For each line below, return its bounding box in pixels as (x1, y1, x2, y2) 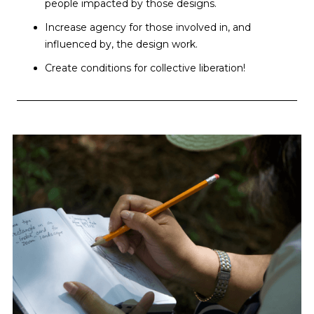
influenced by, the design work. (45, 37, 198, 50)
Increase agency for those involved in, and (45, 20, 251, 34)
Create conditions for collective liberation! (45, 61, 245, 74)
